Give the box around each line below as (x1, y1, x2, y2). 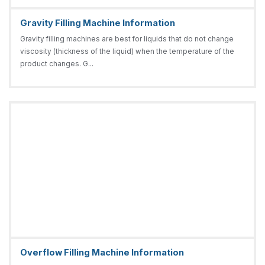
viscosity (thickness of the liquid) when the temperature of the (20, 47, 234, 56)
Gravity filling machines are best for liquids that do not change (20, 34, 234, 43)
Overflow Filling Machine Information (20, 247, 184, 258)
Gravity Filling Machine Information (20, 18, 175, 29)
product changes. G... (20, 59, 93, 68)
